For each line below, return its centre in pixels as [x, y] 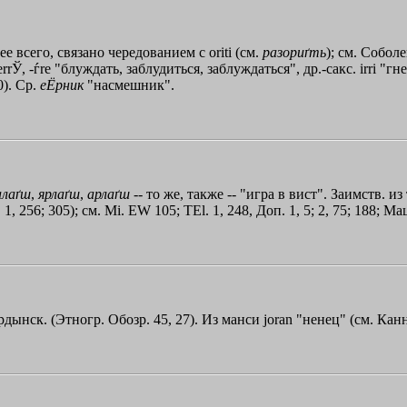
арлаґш [109, 194]
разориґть [294, 52]
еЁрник [62, 84]
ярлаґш [59, 194]
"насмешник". [129, 84]
